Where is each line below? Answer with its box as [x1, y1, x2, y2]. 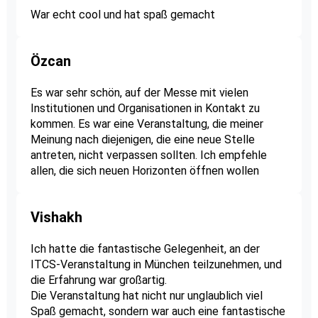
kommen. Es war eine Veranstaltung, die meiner [30, 117, 263, 131]
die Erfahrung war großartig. [30, 273, 167, 287]
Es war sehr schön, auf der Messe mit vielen [30, 86, 248, 100]
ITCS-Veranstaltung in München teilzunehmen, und [30, 258, 282, 272]
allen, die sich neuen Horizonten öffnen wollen [30, 164, 259, 178]
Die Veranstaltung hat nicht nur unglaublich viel [30, 289, 263, 303]
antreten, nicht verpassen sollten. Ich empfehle [30, 148, 267, 163]
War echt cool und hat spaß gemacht [30, 8, 215, 22]
